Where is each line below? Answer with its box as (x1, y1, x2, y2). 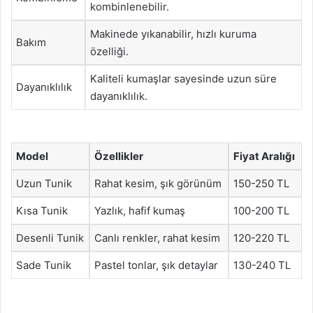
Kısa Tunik (16, 204, 68, 217)
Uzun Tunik (16, 177, 72, 190)
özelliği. (90, 44, 129, 58)
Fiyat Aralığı (233, 150, 295, 163)
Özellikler (94, 150, 143, 163)
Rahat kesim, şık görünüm (94, 177, 221, 190)
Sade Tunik (16, 259, 71, 272)
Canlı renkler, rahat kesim (94, 231, 220, 245)
